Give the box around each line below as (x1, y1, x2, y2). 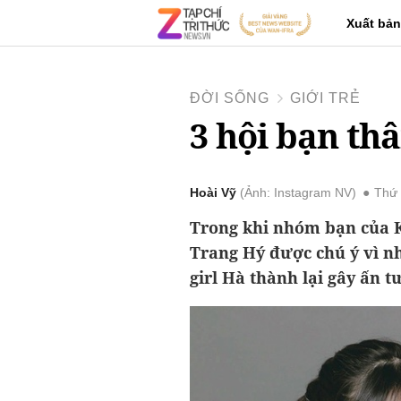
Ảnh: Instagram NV (244, 186, 352, 200)
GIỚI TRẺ (290, 90, 361, 106)
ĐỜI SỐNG (190, 90, 269, 106)
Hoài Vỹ (190, 186, 236, 200)
